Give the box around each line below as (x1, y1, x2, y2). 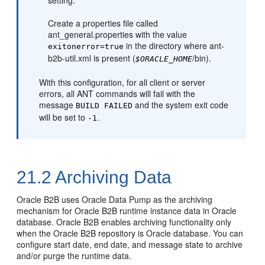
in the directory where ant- (124, 40, 225, 51)
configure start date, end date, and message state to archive (17, 238, 243, 250)
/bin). (192, 52, 212, 64)
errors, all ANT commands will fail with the (39, 88, 196, 99)
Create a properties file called (48, 17, 159, 29)
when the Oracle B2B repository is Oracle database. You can (17, 227, 244, 239)
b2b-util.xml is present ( (48, 52, 136, 64)
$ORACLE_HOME (135, 54, 193, 63)
